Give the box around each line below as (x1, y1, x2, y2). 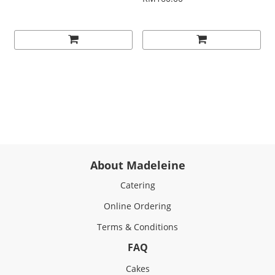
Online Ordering (104, 200, 171, 212)
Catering (120, 179, 155, 192)
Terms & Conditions (97, 221, 178, 233)
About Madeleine (90, 158, 185, 173)
